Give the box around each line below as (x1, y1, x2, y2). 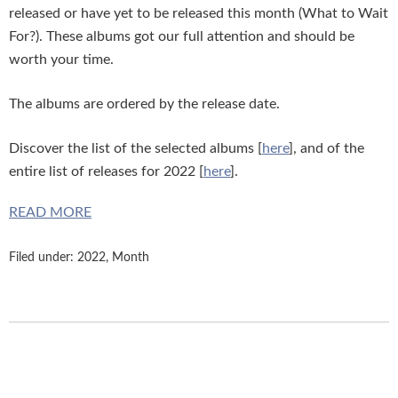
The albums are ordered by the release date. (9, 97, 280, 112)
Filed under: (9, 251, 77, 265)
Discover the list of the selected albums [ (9, 141, 262, 156)
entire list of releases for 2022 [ (9, 164, 203, 179)
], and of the (289, 141, 364, 156)
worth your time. (9, 52, 114, 68)
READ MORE (9, 205, 92, 220)
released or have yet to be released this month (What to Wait (9, 6, 388, 21)
